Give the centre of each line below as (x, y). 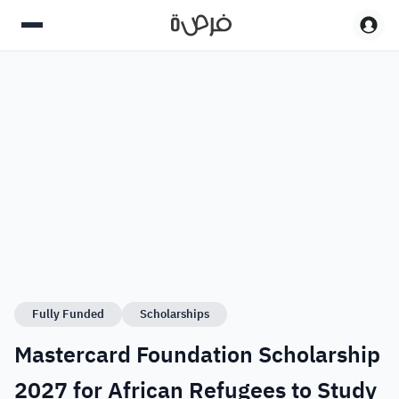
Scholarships (175, 314)
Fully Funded (68, 314)
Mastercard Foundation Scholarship (197, 355)
